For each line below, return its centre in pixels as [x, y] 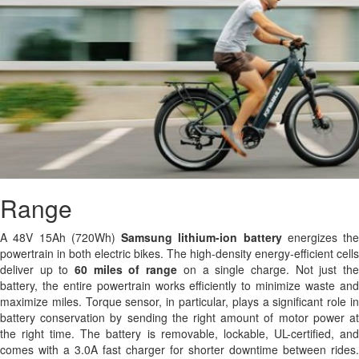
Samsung [147, 237]
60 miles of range [126, 269]
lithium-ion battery [230, 237]
